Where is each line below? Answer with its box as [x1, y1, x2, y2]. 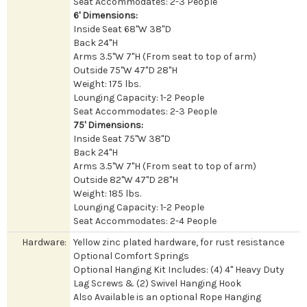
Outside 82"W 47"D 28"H [73, 173, 178, 186]
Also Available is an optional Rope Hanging [73, 291, 261, 303]
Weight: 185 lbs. [73, 187, 141, 199]
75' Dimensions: [73, 119, 143, 131]
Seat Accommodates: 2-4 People [73, 214, 217, 227]
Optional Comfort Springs [73, 249, 189, 262]
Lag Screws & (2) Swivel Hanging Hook [73, 277, 241, 289]
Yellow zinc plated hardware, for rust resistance [73, 236, 284, 248]
